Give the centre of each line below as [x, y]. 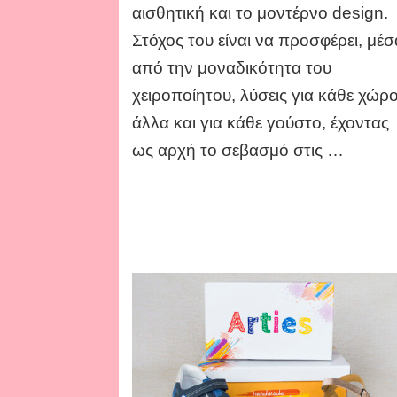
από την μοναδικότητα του [232, 68]
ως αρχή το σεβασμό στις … [238, 151]
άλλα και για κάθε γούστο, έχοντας [261, 123]
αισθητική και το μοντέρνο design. [261, 13]
